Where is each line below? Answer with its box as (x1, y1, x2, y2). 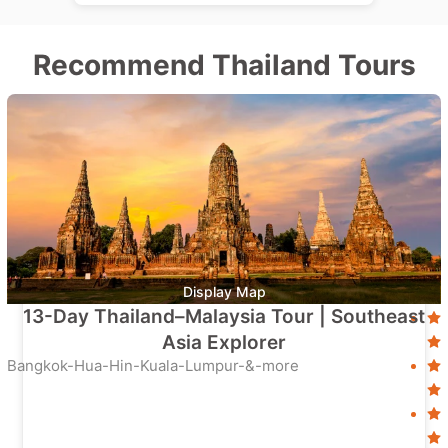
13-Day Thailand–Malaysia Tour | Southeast (23, 305, 425, 328)
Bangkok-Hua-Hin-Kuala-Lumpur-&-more (7, 356, 300, 375)
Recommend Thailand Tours (32, 48, 416, 82)
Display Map (182, 283, 266, 300)
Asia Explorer (162, 331, 286, 354)
